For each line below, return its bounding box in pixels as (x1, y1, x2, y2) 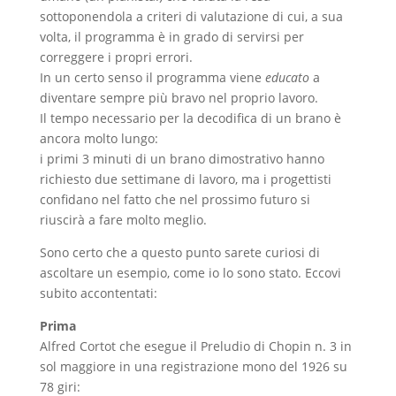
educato (264, 69, 309, 87)
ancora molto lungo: (39, 130, 158, 148)
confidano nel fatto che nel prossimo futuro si (39, 191, 310, 209)
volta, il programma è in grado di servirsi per (39, 28, 304, 46)
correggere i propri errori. (39, 49, 193, 66)
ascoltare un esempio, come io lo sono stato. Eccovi (39, 264, 341, 282)
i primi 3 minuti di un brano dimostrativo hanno (39, 150, 324, 168)
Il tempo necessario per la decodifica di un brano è (39, 110, 341, 127)
